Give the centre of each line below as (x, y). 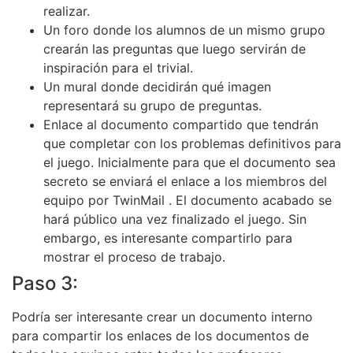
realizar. (67, 11)
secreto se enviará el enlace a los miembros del (185, 181)
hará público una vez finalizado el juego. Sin (175, 219)
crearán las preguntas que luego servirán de (175, 48)
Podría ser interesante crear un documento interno (162, 316)
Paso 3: (45, 283)
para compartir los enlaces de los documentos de (160, 335)
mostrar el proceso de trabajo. (134, 256)
